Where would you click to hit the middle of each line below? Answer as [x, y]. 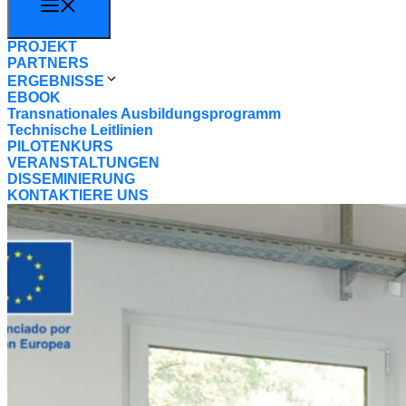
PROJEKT [42, 47]
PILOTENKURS [60, 146]
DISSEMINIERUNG [71, 179]
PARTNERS [48, 63]
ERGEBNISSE [56, 81]
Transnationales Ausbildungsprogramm [144, 114]
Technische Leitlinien [80, 130]
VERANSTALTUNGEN [83, 163]
